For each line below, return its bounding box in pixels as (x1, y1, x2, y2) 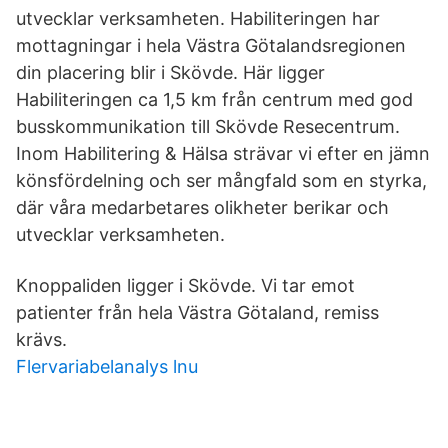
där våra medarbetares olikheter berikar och (16, 197, 389, 218)
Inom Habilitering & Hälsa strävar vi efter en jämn (16, 143, 430, 164)
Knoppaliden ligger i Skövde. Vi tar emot (16, 275, 355, 296)
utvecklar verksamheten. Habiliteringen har (16, 8, 380, 29)
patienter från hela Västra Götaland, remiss (16, 302, 379, 323)
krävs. (16, 329, 67, 350)
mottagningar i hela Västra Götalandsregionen (16, 35, 406, 56)
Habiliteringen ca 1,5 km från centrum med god (16, 89, 413, 110)
